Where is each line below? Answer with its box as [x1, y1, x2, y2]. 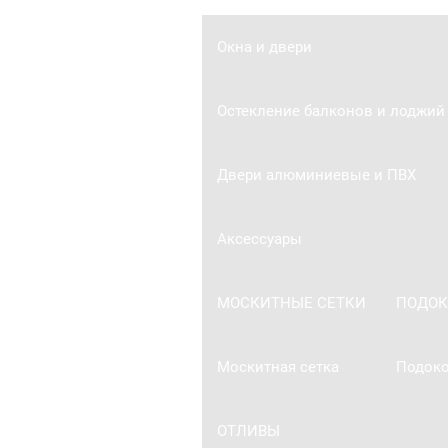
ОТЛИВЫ [216, 421, 280, 440]
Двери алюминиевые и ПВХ [216, 165, 416, 184]
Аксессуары [216, 229, 302, 248]
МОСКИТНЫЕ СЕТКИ [216, 293, 366, 312]
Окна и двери [216, 37, 312, 56]
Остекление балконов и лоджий [216, 101, 445, 120]
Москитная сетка [216, 357, 339, 376]
